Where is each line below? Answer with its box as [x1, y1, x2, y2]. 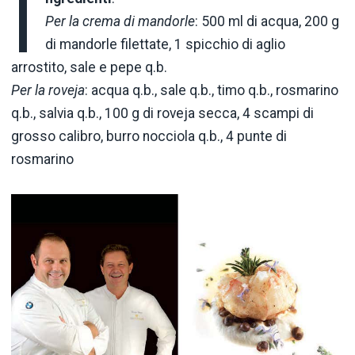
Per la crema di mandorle [45, 13, 196, 29]
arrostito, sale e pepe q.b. [11, 59, 167, 75]
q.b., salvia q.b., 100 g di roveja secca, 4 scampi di [11, 105, 314, 121]
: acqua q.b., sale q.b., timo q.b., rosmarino [85, 82, 338, 98]
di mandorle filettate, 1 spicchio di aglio [45, 36, 286, 52]
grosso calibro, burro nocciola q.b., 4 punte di [11, 128, 287, 144]
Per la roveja [11, 82, 85, 98]
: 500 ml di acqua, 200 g [195, 13, 340, 29]
